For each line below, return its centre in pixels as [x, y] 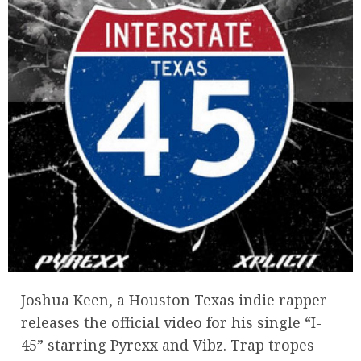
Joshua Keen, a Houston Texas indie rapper [174, 299]
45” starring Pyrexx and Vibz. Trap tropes [168, 344]
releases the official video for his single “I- [171, 322]
